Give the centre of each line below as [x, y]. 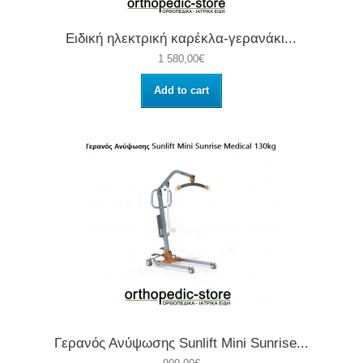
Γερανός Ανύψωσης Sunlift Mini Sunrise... [181, 344]
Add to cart [181, 91]
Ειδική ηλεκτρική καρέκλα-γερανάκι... [181, 39]
